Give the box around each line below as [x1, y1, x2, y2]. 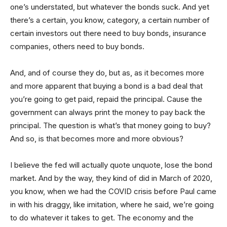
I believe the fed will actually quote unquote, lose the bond [10, 160, 212, 170]
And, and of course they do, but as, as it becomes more [10, 67, 204, 78]
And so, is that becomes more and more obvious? [10, 133, 183, 143]
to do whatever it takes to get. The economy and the [10, 212, 194, 222]
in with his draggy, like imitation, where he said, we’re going [10, 199, 214, 209]
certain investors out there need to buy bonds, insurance [10, 28, 206, 38]
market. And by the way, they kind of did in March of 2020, [10, 173, 212, 183]
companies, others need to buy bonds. [10, 41, 144, 51]
